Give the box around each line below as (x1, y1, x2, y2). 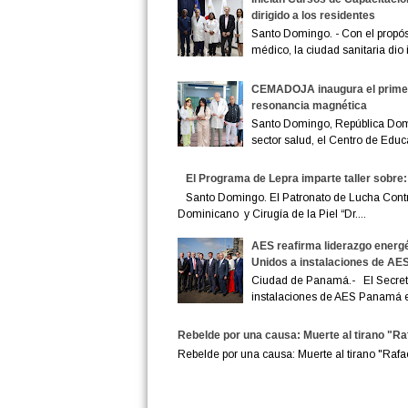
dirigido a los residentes (251, 8, 376, 22)
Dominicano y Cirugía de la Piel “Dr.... (177, 207, 366, 220)
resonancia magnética (251, 98, 368, 112)
